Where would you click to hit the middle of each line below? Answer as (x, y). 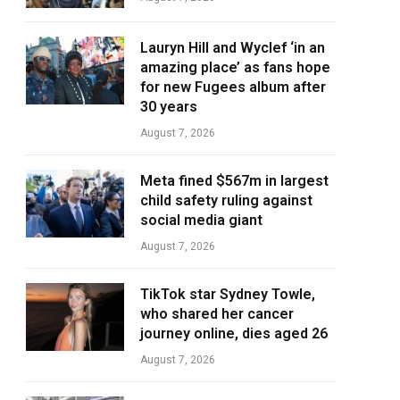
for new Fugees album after (233, 87)
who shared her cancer (217, 314)
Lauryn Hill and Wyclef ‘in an (233, 48)
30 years (169, 107)
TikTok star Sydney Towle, (228, 294)
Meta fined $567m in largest (234, 181)
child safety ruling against (226, 200)
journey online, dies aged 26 (234, 333)
